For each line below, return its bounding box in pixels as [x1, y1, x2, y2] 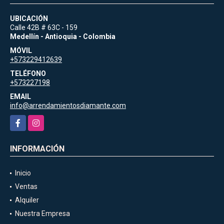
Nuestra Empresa [15, 209, 70, 217]
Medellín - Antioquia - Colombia [10, 32, 115, 40]
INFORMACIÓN [10, 143, 64, 153]
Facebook [10, 115, 40, 124]
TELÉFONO [10, 69, 46, 77]
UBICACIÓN [10, 14, 48, 22]
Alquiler [15, 195, 39, 204]
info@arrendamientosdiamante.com [10, 101, 126, 109]
